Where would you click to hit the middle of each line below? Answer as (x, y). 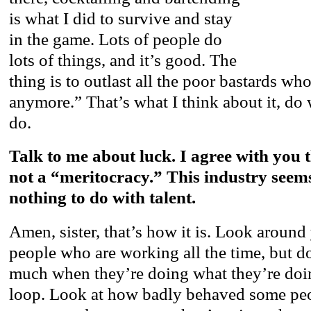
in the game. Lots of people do (116, 39)
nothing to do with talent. (102, 198)
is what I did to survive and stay (121, 18)
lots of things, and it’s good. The (123, 60)
